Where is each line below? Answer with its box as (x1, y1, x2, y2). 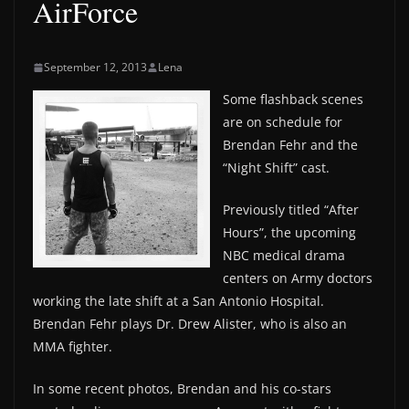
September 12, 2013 (44, 59, 147, 75)
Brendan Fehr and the (223, 136, 358, 153)
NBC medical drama (223, 246, 345, 264)
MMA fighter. (33, 338, 112, 355)
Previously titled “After (223, 201, 359, 218)
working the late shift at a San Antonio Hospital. (33, 292, 324, 309)
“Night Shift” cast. (223, 159, 330, 176)
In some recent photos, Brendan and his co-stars (33, 380, 331, 397)
